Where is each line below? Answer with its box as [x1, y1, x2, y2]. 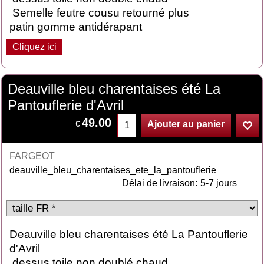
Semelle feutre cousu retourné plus [9, 6, 190, 19]
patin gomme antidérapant [9, 21, 143, 33]
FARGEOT [9, 151, 55, 161]
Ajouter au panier [147, 119, 225, 130]
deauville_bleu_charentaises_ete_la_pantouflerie [9, 165, 217, 175]
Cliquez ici [12, 42, 57, 52]
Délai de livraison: [121, 178, 197, 188]
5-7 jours [200, 178, 237, 188]
